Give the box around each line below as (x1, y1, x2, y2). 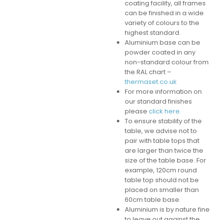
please (124, 107, 147, 116)
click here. (147, 107, 181, 116)
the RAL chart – (124, 67, 171, 77)
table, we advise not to (124, 126, 197, 136)
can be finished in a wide (124, 8, 204, 18)
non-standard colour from (124, 57, 209, 67)
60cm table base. (124, 195, 181, 205)
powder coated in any (124, 48, 195, 57)
